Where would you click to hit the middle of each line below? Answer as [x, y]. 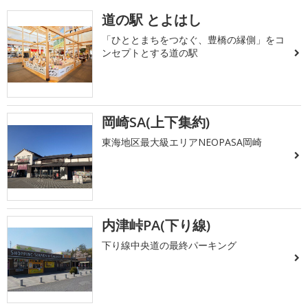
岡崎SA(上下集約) [156, 122]
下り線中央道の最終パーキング [169, 245]
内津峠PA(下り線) [156, 225]
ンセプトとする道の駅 [150, 53]
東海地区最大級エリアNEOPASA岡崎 [182, 142]
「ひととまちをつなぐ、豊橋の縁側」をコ [194, 40]
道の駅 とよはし [152, 20]
